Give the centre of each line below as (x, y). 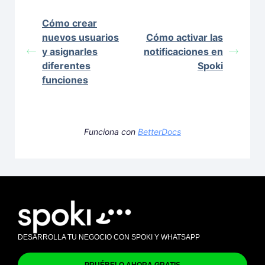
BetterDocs (159, 131)
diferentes (66, 65)
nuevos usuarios (80, 37)
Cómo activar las (184, 37)
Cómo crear (70, 23)
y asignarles (70, 51)
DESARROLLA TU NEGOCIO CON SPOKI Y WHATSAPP (109, 237)
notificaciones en (183, 51)
